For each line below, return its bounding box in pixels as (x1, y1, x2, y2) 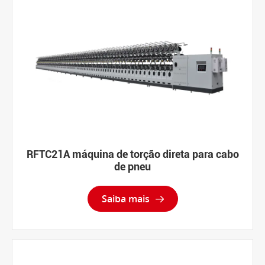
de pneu (114, 160, 151, 173)
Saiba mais (101, 192, 152, 206)
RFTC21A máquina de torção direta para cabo (26, 148, 239, 161)
